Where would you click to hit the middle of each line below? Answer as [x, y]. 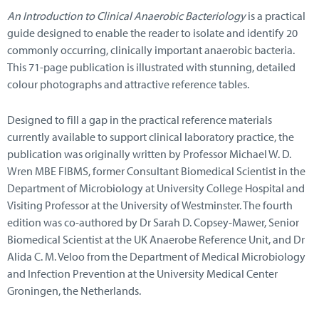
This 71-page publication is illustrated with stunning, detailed [151, 67]
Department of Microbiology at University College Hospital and [156, 188]
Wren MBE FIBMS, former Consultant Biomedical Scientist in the [156, 171]
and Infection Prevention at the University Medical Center [142, 273]
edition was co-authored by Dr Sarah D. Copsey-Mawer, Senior [153, 222]
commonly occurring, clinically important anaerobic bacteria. [151, 50]
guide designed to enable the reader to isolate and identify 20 [152, 33]
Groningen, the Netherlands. [74, 290]
